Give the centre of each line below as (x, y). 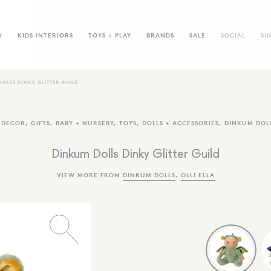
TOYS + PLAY (109, 34)
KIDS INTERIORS (45, 34)
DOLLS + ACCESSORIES (181, 122)
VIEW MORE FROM (90, 175)
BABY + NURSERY (85, 122)
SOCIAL (233, 34)
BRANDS (160, 34)
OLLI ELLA (198, 175)
